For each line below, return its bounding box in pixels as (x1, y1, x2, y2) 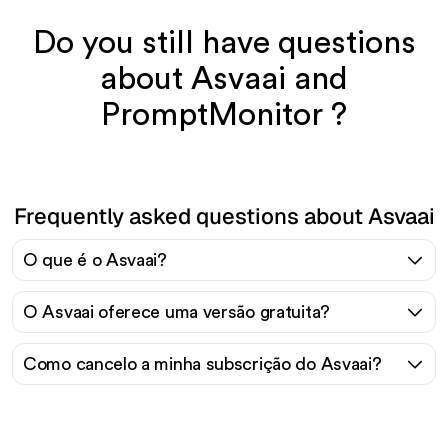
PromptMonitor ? (101, 98, 347, 131)
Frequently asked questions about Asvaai (13, 201, 435, 230)
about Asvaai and (100, 62, 348, 95)
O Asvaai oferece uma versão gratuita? (23, 302, 330, 321)
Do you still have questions (32, 26, 416, 59)
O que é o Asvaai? (23, 250, 167, 269)
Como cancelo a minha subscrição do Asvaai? (23, 354, 382, 373)
